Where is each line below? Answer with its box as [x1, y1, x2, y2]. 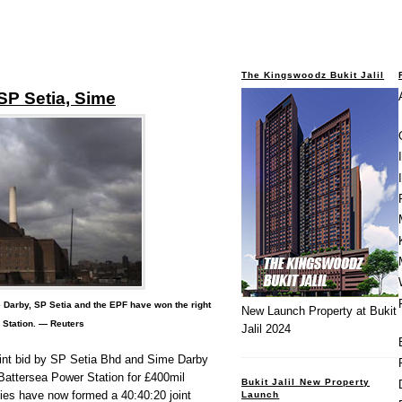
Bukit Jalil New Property [241, 376, 371, 387]
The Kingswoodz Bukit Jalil [241, 69, 385, 80]
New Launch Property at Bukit [241, 304, 397, 319]
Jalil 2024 [241, 322, 291, 336]
